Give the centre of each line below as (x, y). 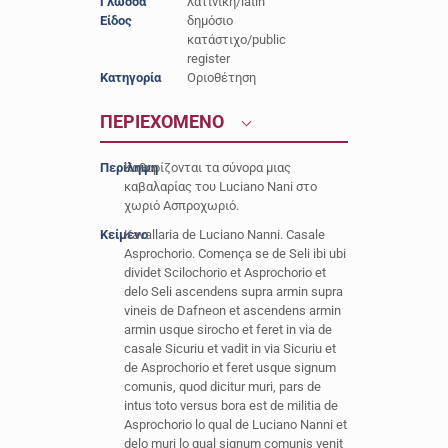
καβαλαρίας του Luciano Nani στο (221, 186)
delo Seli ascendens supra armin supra (234, 291)
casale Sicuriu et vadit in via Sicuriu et (230, 348)
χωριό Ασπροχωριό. (182, 205)
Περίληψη (128, 167)
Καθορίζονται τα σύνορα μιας (208, 167)
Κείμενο (123, 234)
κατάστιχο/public (236, 39)
